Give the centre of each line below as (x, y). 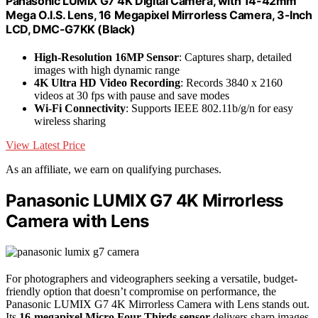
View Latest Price (45, 146)
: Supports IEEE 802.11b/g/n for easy (209, 109)
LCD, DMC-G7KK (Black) (71, 29)
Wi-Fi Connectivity (80, 109)
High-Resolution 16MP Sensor (106, 57)
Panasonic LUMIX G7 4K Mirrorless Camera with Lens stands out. (158, 304)
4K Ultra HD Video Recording (107, 83)
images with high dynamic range (107, 70)
